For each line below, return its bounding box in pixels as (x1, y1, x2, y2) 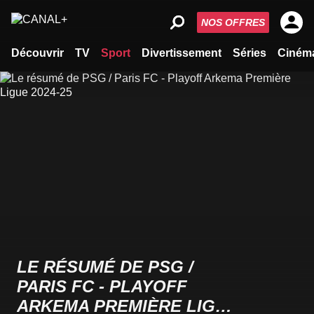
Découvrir (11, 47, 64, 59)
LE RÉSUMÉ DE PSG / (17, 257, 193, 276)
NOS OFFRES (201, 17, 265, 28)
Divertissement (142, 47, 221, 59)
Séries (233, 47, 266, 59)
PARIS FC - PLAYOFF (17, 277, 187, 296)
